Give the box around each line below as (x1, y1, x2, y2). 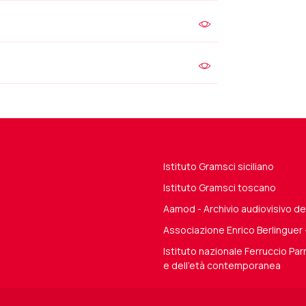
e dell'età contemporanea (163, 259, 281, 272)
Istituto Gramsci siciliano (163, 160, 274, 173)
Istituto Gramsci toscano (163, 181, 276, 194)
